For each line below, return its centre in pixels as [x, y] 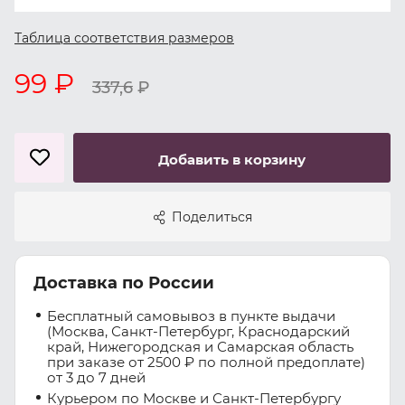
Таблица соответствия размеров [124, 38]
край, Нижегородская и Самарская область [200, 347]
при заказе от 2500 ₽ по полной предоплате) [206, 362]
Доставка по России [124, 283]
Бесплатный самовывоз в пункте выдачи [191, 316]
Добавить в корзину [232, 159]
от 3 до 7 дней [96, 377]
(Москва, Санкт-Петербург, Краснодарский [198, 331]
